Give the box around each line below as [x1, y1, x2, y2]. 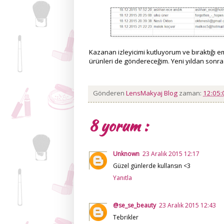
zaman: [179, 88, 203, 98]
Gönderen [93, 88, 126, 98]
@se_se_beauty [113, 201, 156, 210]
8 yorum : [89, 114, 148, 137]
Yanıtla [113, 173, 132, 182]
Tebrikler [113, 213, 138, 222]
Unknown [113, 149, 139, 158]
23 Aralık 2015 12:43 [159, 201, 216, 210]
